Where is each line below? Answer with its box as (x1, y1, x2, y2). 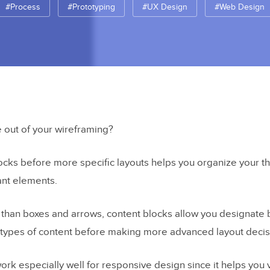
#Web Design (215, 2, 265, 12)
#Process (5, 2, 40, 12)
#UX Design (142, 2, 187, 12)
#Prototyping (67, 2, 115, 12)
